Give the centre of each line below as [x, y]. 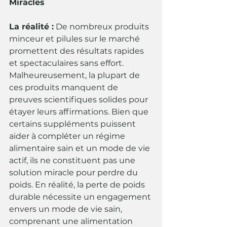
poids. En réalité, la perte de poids [78, 185]
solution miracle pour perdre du [74, 173]
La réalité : [31, 27]
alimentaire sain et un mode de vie [81, 148]
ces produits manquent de [65, 88]
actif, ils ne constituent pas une [73, 161]
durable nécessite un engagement [81, 197]
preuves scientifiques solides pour [80, 100]
